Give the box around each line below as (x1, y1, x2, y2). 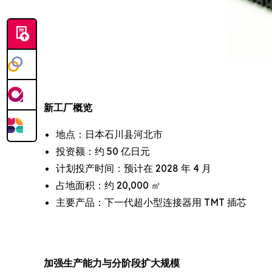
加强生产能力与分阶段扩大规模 (44, 257, 180, 269)
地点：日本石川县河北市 (56, 128, 163, 140)
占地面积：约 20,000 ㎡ (56, 179, 161, 191)
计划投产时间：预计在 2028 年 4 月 (56, 162, 211, 174)
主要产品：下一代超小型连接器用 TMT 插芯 (56, 196, 246, 208)
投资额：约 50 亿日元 (56, 145, 150, 157)
